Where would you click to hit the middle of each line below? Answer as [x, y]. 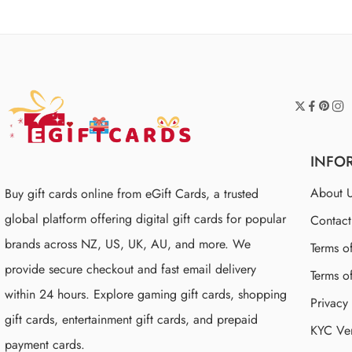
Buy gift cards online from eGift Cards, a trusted [132, 193]
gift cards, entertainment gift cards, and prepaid [131, 319]
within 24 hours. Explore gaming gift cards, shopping [146, 294]
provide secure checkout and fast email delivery [130, 269]
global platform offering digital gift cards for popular [145, 218]
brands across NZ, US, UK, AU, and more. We [128, 244]
